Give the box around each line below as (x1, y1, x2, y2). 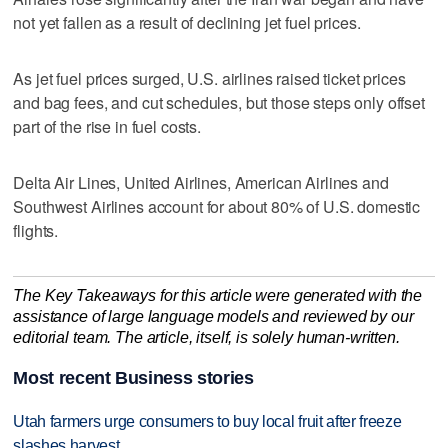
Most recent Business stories (13, 368, 254, 389)
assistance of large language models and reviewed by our (13, 307, 414, 325)
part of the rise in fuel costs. (13, 114, 201, 138)
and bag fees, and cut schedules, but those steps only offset (13, 90, 425, 114)
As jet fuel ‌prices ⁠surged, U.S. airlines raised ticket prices (13, 66, 406, 90)
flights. (13, 218, 59, 242)
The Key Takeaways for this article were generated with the (13, 286, 423, 304)
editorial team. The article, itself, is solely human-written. (13, 328, 400, 346)
